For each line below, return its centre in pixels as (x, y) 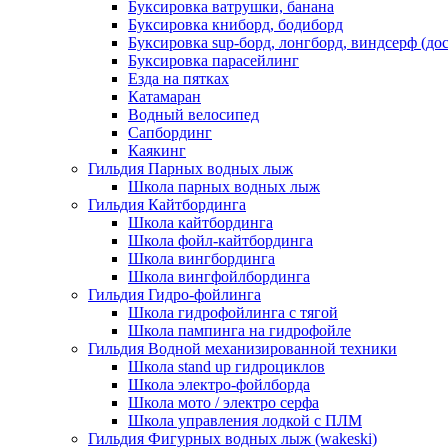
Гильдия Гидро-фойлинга (174, 294)
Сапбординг (170, 132)
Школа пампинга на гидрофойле (239, 330)
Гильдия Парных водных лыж (190, 168)
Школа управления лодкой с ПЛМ (245, 420)
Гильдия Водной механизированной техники (242, 348)
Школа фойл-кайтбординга (220, 240)
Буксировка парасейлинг (213, 60)
